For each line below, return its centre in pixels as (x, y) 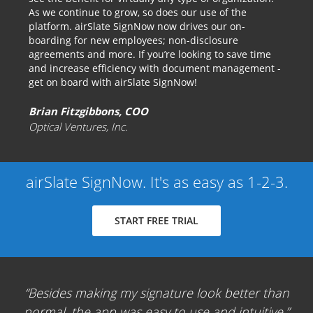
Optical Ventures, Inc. (78, 126)
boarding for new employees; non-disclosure (133, 40)
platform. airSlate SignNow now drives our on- (137, 26)
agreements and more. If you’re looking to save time (150, 54)
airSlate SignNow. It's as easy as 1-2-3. (156, 182)
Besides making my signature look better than (158, 293)
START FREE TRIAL (156, 220)
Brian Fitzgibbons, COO (88, 111)
